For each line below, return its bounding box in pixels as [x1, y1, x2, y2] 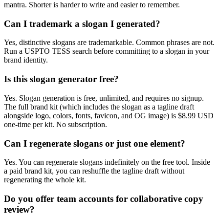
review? [4, 204, 35, 215]
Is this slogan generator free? [4, 74, 119, 85]
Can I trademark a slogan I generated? [4, 18, 160, 29]
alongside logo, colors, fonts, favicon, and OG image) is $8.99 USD [4, 111, 214, 120]
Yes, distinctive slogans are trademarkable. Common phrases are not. [4, 38, 215, 47]
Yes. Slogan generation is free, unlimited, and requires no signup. [4, 93, 204, 102]
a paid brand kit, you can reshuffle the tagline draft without [4, 167, 184, 175]
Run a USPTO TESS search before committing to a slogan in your [4, 47, 209, 56]
